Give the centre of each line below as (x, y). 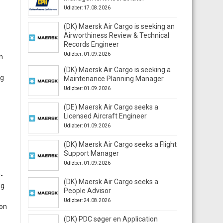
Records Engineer (91, 44)
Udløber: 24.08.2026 (87, 200)
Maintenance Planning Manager (114, 79)
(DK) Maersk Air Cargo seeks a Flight (120, 144)
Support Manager (91, 153)
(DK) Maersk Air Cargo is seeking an (119, 26)
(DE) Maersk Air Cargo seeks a (111, 107)
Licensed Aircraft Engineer (105, 116)
